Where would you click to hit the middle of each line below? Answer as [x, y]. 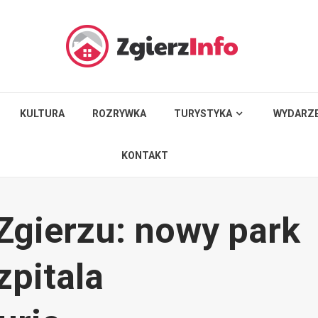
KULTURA [43, 114]
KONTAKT [145, 155]
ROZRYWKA [120, 114]
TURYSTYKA [203, 114]
